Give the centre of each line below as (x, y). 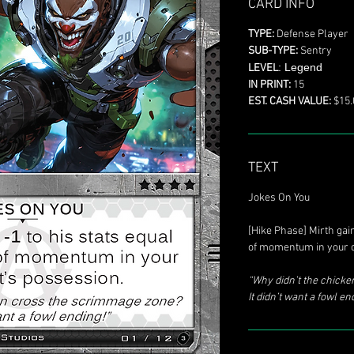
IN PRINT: (269, 85)
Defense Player (313, 35)
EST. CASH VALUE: (290, 102)
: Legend (300, 68)
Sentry (315, 51)
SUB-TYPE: (273, 51)
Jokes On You (279, 198)
